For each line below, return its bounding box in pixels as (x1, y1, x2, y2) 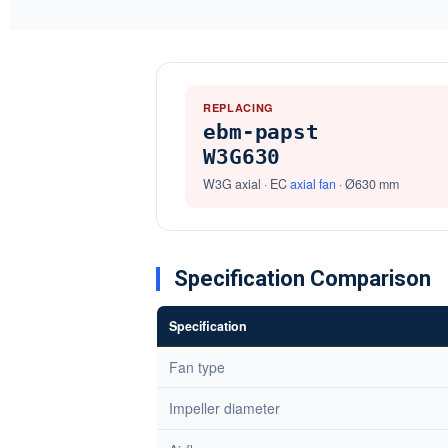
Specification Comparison (174, 266, 431, 291)
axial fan (290, 175, 336, 193)
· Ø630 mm (336, 175, 399, 193)
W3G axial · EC (203, 175, 290, 193)
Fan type (169, 357, 225, 377)
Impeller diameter (169, 398, 280, 418)
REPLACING (203, 100, 274, 115)
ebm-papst (203, 120, 320, 144)
